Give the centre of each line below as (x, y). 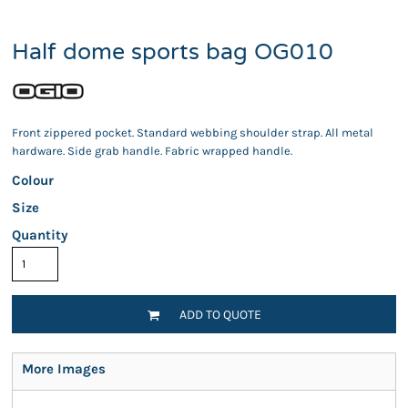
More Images (64, 369)
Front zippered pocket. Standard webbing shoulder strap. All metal (193, 133)
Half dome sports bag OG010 (173, 52)
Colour (33, 180)
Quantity (40, 235)
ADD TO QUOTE (220, 315)
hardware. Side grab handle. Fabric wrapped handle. (152, 151)
